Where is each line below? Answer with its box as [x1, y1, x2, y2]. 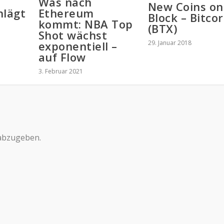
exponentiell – [38, 38, 117, 53]
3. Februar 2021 [38, 66, 83, 75]
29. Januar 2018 [147, 38, 191, 47]
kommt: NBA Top [38, 16, 133, 31]
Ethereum [38, 5, 94, 20]
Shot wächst [38, 27, 107, 42]
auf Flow [38, 49, 86, 64]
